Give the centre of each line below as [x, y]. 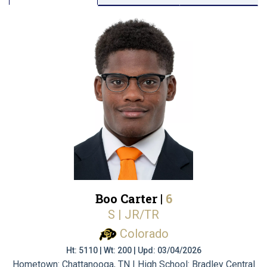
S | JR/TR [133, 215]
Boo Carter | [130, 198]
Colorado [144, 234]
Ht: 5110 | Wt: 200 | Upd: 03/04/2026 [133, 250]
